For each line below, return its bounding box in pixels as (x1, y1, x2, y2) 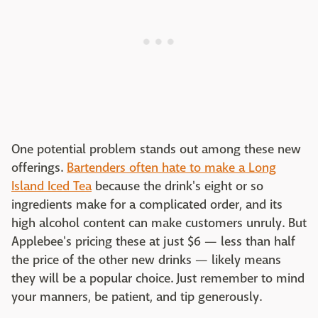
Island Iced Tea (11, 178, 92, 195)
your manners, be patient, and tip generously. (11, 289, 262, 306)
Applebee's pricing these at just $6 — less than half (11, 234, 295, 251)
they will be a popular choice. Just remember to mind (11, 270, 305, 287)
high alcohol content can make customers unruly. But (11, 215, 307, 232)
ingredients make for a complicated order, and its (11, 197, 283, 214)
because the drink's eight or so (92, 178, 263, 195)
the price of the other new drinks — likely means (11, 252, 281, 269)
